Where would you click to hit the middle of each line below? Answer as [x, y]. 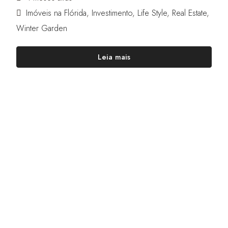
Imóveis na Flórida [56, 13]
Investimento [112, 13]
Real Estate [189, 13]
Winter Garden [42, 28]
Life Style [152, 13]
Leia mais [114, 57]
